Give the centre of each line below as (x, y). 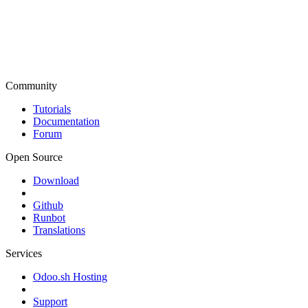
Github (48, 206)
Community (31, 86)
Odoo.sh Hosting (70, 277)
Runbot (49, 218)
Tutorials (52, 109)
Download (56, 181)
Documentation (66, 122)
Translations (59, 230)
